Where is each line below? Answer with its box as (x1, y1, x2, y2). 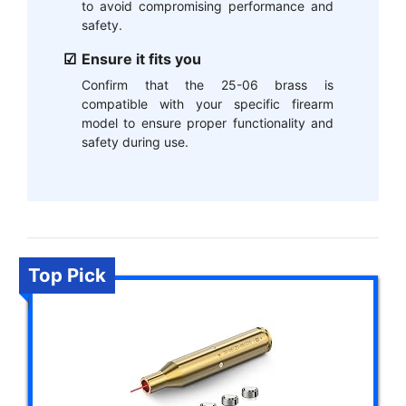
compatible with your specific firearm (82, 95, 333, 111)
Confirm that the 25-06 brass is (82, 76, 333, 92)
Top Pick (28, 264, 106, 287)
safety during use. (82, 133, 188, 150)
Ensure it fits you (82, 49, 201, 68)
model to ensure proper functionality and (82, 114, 333, 130)
